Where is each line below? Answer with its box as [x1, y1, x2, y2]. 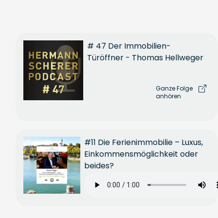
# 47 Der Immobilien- [87, 40, 171, 52]
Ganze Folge [156, 84, 193, 92]
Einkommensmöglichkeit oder [84, 148, 199, 160]
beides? [84, 160, 114, 171]
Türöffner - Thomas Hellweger [87, 52, 203, 63]
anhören [156, 91, 181, 100]
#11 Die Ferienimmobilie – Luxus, [84, 137, 203, 148]
